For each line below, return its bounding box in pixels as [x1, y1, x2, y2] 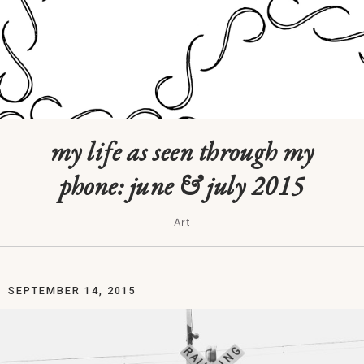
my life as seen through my [50, 134, 314, 169]
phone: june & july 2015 [59, 168, 305, 203]
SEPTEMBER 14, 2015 [8, 284, 136, 297]
